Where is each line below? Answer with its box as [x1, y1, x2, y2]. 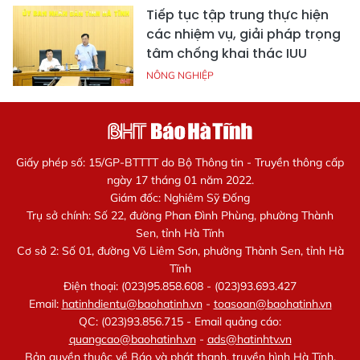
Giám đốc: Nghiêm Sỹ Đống [110, 190, 250, 206]
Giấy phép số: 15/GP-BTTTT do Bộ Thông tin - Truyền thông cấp [16, 155, 344, 170]
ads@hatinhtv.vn [207, 332, 292, 347]
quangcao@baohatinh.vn [68, 332, 196, 347]
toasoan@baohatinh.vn [213, 297, 332, 312]
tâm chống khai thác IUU [146, 44, 307, 63]
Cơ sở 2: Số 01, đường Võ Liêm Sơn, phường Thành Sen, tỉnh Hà [16, 243, 344, 259]
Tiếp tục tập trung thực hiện [146, 6, 329, 25]
